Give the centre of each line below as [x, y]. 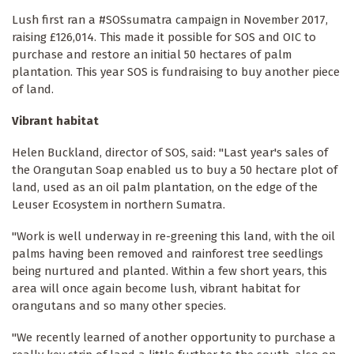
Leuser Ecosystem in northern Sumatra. [119, 205]
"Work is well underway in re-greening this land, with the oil [173, 237]
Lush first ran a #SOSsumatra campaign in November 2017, [170, 20]
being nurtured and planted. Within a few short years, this [169, 271]
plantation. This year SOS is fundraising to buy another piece [176, 72]
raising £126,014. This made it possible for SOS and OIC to [164, 38]
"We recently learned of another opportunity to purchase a [174, 338]
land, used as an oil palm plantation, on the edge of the [165, 188]
